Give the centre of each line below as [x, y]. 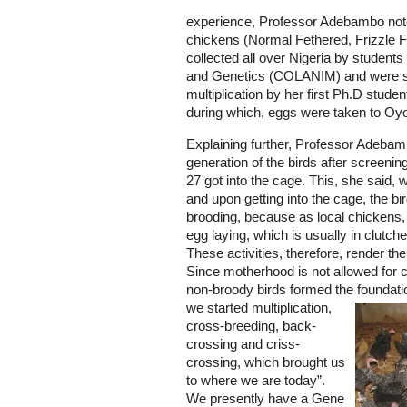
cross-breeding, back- [251, 326]
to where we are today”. [256, 381]
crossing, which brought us [266, 362]
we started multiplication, [259, 308]
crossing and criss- [243, 344]
